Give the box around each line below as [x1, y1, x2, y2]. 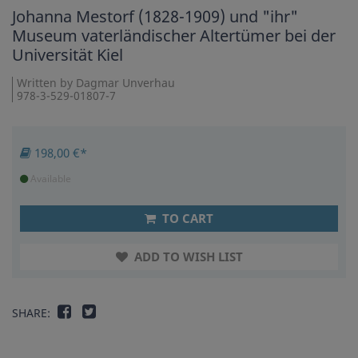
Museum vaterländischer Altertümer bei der [12, 25, 336, 47]
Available [28, 172, 71, 186]
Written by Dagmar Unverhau [17, 75, 175, 91]
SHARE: [12, 305, 50, 321]
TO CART [159, 210, 213, 227]
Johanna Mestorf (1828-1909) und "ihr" [12, 6, 298, 28]
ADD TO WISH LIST [130, 249, 243, 265]
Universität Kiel [12, 44, 123, 66]
